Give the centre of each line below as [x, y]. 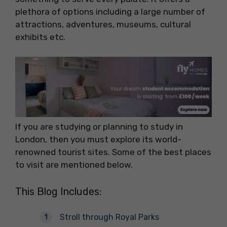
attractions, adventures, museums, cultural [103, 24]
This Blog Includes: [58, 192]
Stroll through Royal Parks [109, 217]
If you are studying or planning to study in [99, 126]
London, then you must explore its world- [98, 139]
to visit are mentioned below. [74, 164]
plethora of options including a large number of [110, 12]
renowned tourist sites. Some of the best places [113, 152]
